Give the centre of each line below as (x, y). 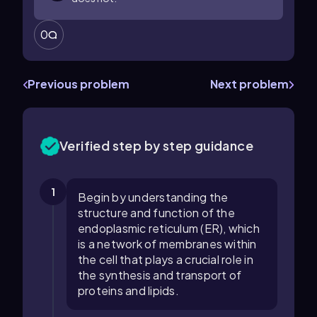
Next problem (249, 84)
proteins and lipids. (128, 290)
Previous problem (79, 84)
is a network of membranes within (167, 244)
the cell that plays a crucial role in (166, 259)
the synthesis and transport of (160, 275)
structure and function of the (156, 213)
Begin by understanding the (153, 197)
